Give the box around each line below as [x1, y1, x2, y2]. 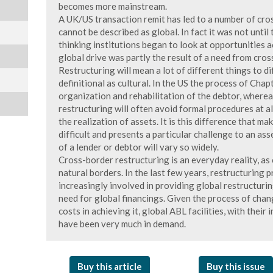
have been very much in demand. [58, 218, 186, 229]
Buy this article [77, 261, 142, 272]
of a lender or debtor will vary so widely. [58, 141, 219, 152]
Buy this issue [207, 261, 266, 272]
